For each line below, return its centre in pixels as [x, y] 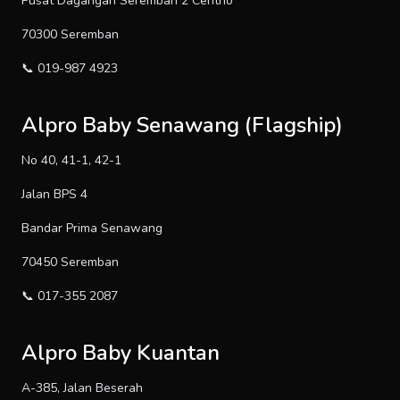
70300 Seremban [70, 35]
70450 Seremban [70, 262]
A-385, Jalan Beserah [82, 388]
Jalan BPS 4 [54, 195]
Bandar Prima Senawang [92, 229]
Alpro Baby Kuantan [121, 353]
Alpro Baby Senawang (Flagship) [182, 125]
